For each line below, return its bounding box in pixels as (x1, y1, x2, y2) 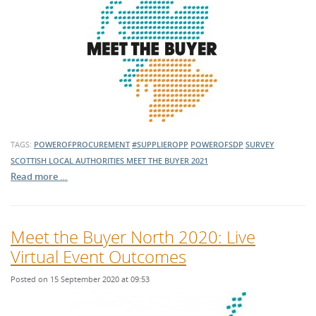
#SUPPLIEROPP (132, 139, 188, 150)
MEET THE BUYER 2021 (126, 155, 208, 166)
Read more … (11, 170, 68, 183)
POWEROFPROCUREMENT (34, 139, 130, 150)
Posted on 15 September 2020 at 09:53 (11, 274, 150, 284)
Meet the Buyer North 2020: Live (11, 225, 255, 248)
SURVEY (245, 139, 274, 150)
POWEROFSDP (190, 139, 243, 150)
